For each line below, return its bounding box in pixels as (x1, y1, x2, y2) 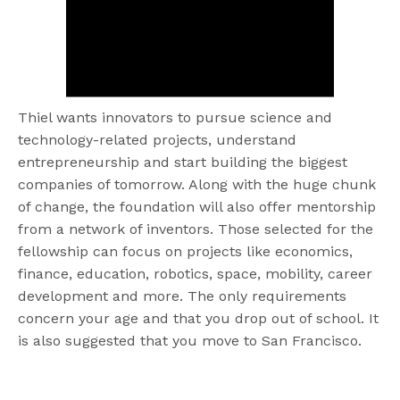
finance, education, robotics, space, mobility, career (18, 264, 373, 282)
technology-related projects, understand (18, 130, 297, 148)
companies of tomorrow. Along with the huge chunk (18, 175, 377, 193)
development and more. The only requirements (18, 287, 347, 304)
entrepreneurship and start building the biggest (18, 153, 348, 171)
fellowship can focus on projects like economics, (18, 242, 354, 260)
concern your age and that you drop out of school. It (18, 309, 379, 327)
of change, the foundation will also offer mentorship (18, 197, 377, 215)
